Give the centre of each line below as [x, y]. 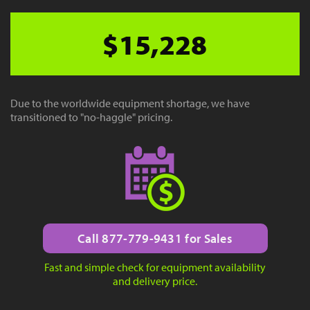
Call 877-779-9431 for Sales [155, 238]
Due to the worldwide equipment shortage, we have [130, 103]
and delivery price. [155, 281]
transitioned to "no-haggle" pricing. [91, 117]
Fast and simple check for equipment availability [155, 267]
